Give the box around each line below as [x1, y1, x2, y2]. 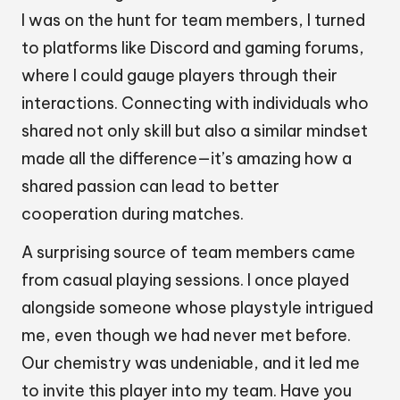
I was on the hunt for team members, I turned [21, 10, 365, 31]
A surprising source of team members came [21, 242, 355, 263]
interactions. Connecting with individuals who [21, 93, 369, 114]
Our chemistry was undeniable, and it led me [21, 353, 360, 374]
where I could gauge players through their [21, 65, 337, 87]
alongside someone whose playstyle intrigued [21, 297, 373, 319]
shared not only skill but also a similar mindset [21, 121, 368, 142]
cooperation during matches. [21, 204, 244, 225]
